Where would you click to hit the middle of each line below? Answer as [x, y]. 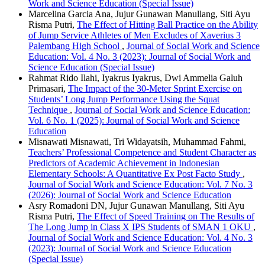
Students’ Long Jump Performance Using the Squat [124, 99]
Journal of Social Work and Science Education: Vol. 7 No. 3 [140, 185]
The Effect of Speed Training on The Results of [166, 216]
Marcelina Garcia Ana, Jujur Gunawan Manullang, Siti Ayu [139, 14]
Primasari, [48, 89]
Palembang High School [75, 46]
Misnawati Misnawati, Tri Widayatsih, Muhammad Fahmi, [137, 142]
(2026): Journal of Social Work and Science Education [130, 195]
